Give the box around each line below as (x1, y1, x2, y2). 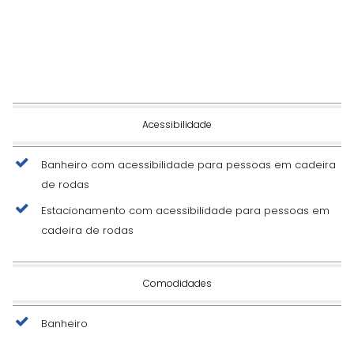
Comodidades (142, 276, 212, 290)
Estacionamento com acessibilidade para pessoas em (41, 202, 330, 218)
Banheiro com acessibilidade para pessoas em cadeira (41, 156, 336, 172)
